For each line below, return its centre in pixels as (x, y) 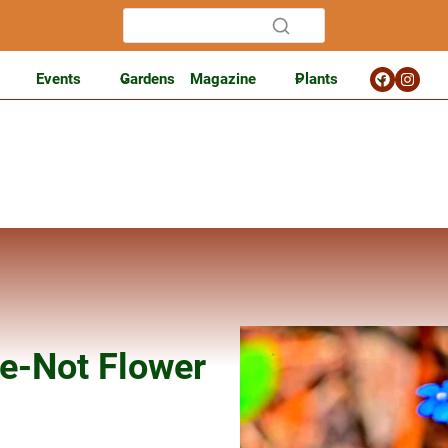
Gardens (147, 79)
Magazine (223, 79)
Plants (316, 79)
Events (58, 79)
